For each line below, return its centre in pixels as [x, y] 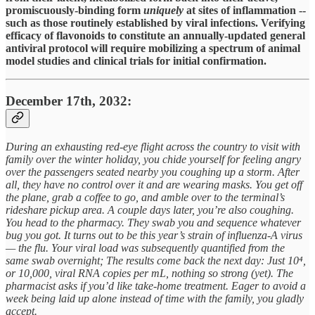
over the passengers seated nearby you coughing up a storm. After [153, 172]
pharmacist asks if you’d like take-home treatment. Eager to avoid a [156, 286]
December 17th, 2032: [69, 101]
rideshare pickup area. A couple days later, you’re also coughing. [150, 210]
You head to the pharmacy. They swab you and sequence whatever [153, 223]
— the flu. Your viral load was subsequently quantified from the [145, 248]
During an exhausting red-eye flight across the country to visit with [153, 147]
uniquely [163, 10]
